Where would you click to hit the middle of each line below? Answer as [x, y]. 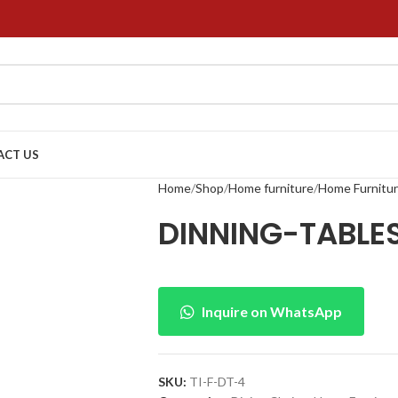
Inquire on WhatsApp [271, 311]
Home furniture [271, 188]
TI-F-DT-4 [217, 382]
